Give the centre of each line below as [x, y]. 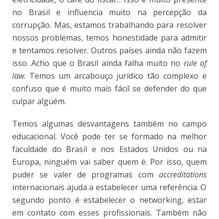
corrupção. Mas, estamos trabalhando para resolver [109, 25]
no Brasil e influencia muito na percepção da [109, 12]
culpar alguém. [39, 101]
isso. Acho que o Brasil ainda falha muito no [98, 63]
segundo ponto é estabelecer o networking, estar [109, 200]
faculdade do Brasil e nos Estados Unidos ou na [109, 149]
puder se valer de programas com [86, 175]
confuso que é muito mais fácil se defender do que [109, 89]
